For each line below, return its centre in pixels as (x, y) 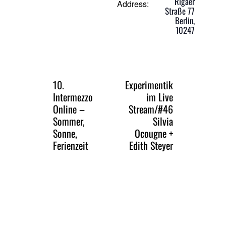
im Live (160, 97)
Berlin (184, 21)
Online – (69, 109)
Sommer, (69, 121)
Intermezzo (73, 97)
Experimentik (149, 85)
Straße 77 (180, 11)
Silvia (163, 121)
